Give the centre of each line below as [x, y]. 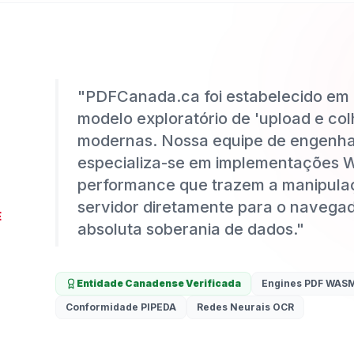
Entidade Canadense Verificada [159, 283]
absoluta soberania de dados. [187, 229]
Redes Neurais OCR [245, 307]
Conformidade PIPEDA [121, 307]
